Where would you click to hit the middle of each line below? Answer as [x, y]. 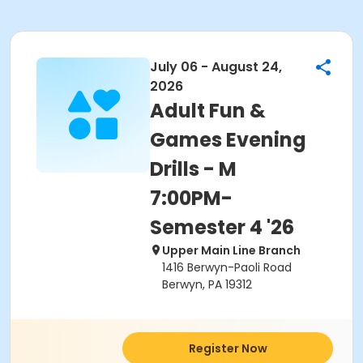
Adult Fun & [208, 111]
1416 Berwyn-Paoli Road [227, 267]
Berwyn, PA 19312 [207, 284]
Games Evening [228, 140]
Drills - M [193, 169]
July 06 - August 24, [216, 67]
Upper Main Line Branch [231, 250]
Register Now [228, 348]
